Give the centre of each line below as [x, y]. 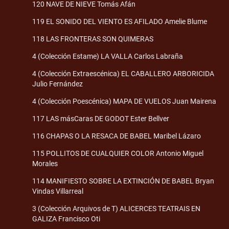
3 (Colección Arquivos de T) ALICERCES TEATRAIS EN [116, 208]
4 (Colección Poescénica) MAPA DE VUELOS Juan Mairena [124, 101]
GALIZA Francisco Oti [66, 219]
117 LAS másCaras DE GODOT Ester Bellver [101, 118]
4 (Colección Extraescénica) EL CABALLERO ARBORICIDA [123, 73]
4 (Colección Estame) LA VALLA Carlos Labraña [108, 56]
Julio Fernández [58, 84]
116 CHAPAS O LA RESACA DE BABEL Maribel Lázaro [117, 136]
